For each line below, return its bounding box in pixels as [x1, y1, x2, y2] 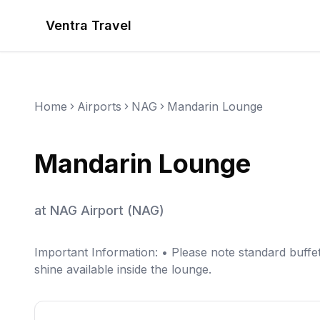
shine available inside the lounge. [34, 262, 211, 276]
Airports [77, 99, 121, 114]
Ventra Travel [46, 18, 131, 33]
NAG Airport [50, 203, 124, 218]
